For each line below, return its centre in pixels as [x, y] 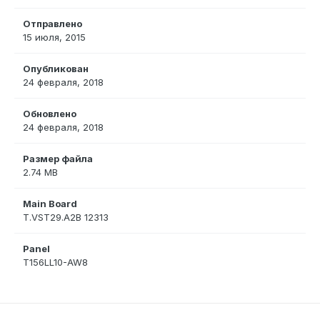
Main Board [50, 204]
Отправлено [52, 24]
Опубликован [56, 69]
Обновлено [50, 114]
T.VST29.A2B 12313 [66, 217]
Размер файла [58, 159]
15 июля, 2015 [54, 37]
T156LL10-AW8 [55, 262]
